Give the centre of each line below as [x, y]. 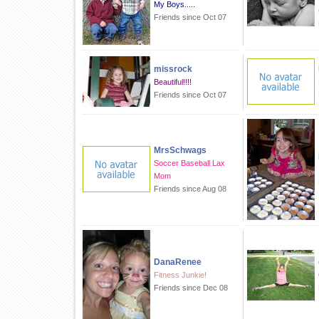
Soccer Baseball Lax [189, 163]
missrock [173, 69]
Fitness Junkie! [180, 275]
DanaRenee [178, 262]
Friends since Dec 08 [191, 288]
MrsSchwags [180, 150]
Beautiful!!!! [173, 82]
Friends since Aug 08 [190, 189]
